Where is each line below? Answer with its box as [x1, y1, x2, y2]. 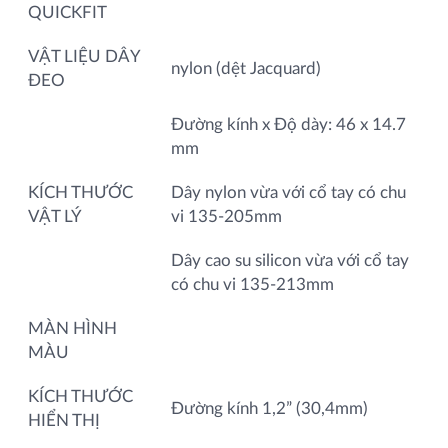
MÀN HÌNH [28, 319, 117, 337]
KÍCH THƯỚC [28, 387, 133, 405]
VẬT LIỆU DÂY [28, 47, 140, 65]
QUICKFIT [28, 3, 107, 21]
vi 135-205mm [171, 207, 282, 225]
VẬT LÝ [28, 207, 82, 225]
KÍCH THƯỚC [28, 183, 133, 201]
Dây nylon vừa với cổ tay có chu [171, 183, 406, 201]
